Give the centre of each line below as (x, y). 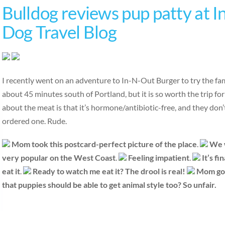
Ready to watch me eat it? (78, 171)
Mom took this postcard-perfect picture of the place (104, 144)
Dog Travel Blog (59, 32)
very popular (25, 157)
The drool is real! (155, 171)
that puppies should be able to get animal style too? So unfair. (109, 184)
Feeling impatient (158, 157)
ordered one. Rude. (34, 121)
